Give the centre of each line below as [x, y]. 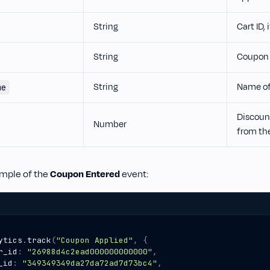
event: [134, 174]
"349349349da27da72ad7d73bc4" [90, 263]
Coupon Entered [85, 174]
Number [110, 124]
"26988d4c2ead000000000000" [90, 252]
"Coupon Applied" [95, 240]
